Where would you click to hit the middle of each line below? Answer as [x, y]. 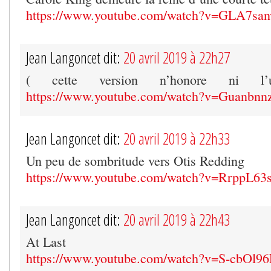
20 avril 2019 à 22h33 [177, 138]
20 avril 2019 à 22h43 [177, 219]
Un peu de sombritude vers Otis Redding [135, 160]
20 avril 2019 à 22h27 [177, 57]
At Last [46, 241]
